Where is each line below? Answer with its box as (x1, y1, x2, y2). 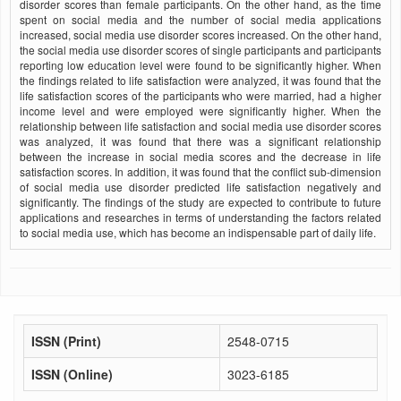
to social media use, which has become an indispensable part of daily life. (20, 224, 376, 240)
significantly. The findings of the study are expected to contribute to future (20, 193, 381, 209)
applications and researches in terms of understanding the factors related (20, 209, 381, 225)
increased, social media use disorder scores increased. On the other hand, (20, 26, 381, 42)
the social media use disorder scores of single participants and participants (20, 41, 381, 57)
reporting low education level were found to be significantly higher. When (20, 56, 381, 73)
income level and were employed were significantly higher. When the (20, 102, 381, 118)
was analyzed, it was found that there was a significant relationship (20, 132, 381, 149)
